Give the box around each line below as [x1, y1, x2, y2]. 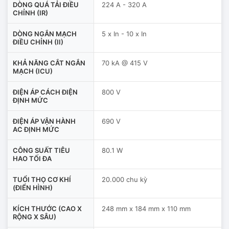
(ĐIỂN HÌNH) [13, 183, 53, 192]
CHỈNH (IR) [13, 8, 48, 17]
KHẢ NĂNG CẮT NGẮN [13, 58, 85, 67]
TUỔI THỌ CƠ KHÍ [13, 175, 71, 184]
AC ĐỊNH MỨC [13, 125, 59, 133]
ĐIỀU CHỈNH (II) [13, 37, 63, 46]
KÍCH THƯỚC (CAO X [13, 204, 82, 213]
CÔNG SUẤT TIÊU [13, 146, 70, 154]
